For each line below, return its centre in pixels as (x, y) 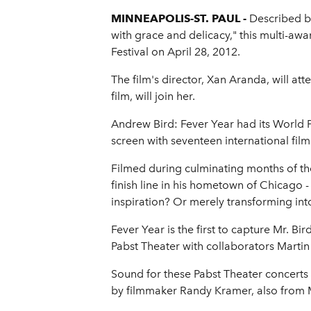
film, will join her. (153, 96)
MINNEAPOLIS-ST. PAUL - (180, 19)
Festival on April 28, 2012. (176, 52)
